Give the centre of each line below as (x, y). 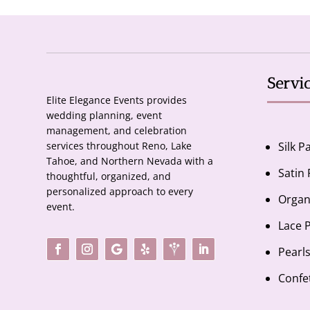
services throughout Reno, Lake (119, 146)
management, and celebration (117, 131)
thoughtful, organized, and (109, 176)
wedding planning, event (104, 116)
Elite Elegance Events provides (117, 100)
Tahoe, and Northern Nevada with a (130, 161)
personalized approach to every (120, 192)
